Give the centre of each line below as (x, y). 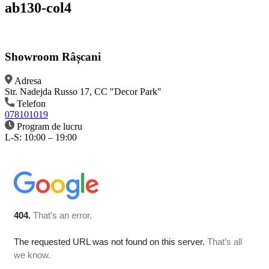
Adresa (28, 81)
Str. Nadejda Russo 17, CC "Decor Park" (83, 92)
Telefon (31, 104)
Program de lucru (50, 127)
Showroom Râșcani (53, 56)
